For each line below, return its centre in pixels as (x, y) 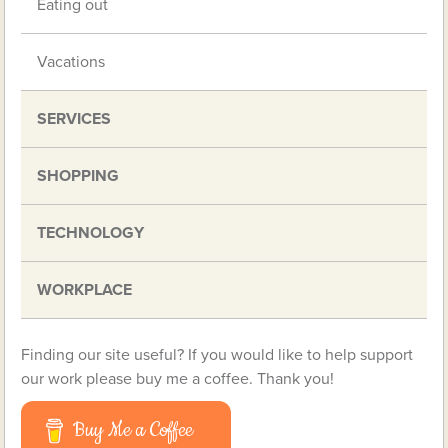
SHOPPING (78, 176)
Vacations (71, 62)
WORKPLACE (85, 290)
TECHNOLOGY (91, 233)
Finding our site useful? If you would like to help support (217, 355)
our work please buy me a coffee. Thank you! (178, 379)
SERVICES (74, 119)
